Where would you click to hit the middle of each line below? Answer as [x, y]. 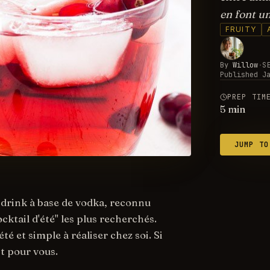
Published [239, 75]
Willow [245, 65]
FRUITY [240, 29]
